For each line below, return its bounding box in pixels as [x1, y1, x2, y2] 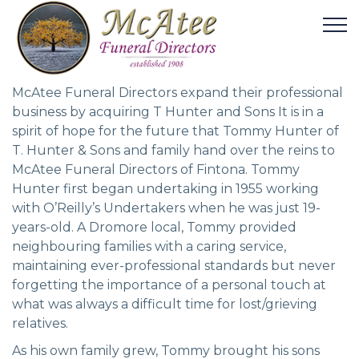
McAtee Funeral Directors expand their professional [12, 84, 343, 100]
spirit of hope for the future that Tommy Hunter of [12, 123, 339, 139]
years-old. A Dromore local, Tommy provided [12, 219, 296, 235]
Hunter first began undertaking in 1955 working [12, 180, 319, 196]
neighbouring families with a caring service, [12, 238, 286, 254]
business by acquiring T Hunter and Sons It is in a [12, 103, 324, 119]
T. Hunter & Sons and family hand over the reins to [12, 142, 335, 158]
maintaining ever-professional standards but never [12, 257, 336, 273]
